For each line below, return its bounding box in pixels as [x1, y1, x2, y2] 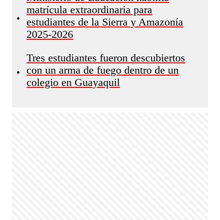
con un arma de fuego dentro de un [27, 64, 179, 76]
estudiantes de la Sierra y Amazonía [27, 16, 184, 28]
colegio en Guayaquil [27, 77, 120, 88]
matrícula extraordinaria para [27, 4, 153, 16]
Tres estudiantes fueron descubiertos [27, 52, 186, 64]
